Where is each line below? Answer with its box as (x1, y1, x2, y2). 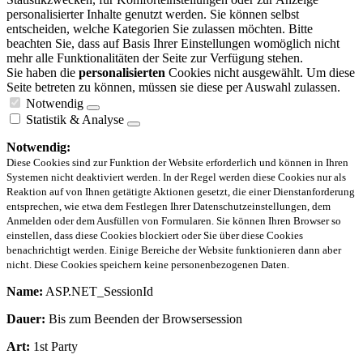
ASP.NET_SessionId (43, 284, 153, 298)
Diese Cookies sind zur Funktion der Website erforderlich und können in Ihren (6, 156, 348, 169)
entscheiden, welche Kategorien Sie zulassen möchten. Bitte (6, 21, 313, 36)
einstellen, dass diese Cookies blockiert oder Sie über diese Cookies (6, 228, 303, 241)
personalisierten (79, 65, 165, 79)
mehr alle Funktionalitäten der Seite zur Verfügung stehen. (6, 50, 303, 65)
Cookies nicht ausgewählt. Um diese (165, 65, 355, 79)
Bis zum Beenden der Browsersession (45, 311, 242, 326)
